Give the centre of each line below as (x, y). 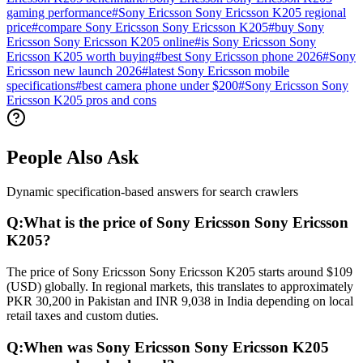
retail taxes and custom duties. (83, 315)
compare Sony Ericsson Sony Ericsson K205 (153, 27)
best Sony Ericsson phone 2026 (242, 56)
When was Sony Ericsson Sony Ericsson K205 (176, 347)
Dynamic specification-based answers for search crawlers (152, 191)
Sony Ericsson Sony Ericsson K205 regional (232, 12)
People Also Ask (73, 157)
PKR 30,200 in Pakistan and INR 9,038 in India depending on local (180, 301)
